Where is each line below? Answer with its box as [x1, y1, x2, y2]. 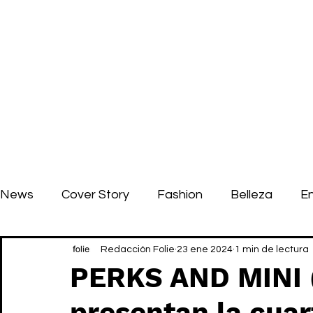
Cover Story [61, 187, 129, 201]
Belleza [231, 187, 272, 201]
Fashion [157, 187, 203, 201]
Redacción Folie [101, 244, 175, 254]
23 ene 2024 [177, 244, 233, 254]
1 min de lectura [235, 244, 309, 254]
